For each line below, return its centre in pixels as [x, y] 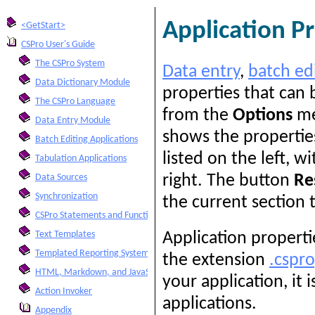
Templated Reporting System [92, 253]
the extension [216, 260]
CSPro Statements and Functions [98, 216]
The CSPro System [70, 64]
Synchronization [66, 197]
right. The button [228, 181]
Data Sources [61, 178]
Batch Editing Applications [86, 140]
